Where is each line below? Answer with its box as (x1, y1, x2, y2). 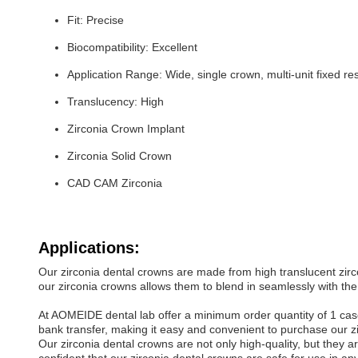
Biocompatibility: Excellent (67, 41, 197, 54)
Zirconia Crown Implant (67, 122, 185, 135)
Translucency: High (67, 95, 164, 108)
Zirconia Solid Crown (67, 149, 172, 162)
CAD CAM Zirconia (67, 177, 162, 189)
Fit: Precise (67, 14, 124, 26)
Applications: (38, 239, 140, 257)
